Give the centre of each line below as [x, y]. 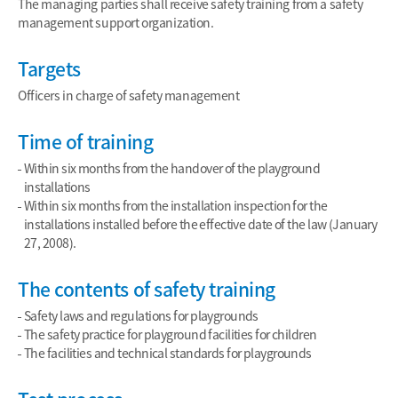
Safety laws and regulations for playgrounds [141, 315]
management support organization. [116, 22]
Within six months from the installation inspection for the [176, 205]
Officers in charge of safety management [129, 95]
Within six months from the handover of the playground [172, 168]
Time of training [86, 142]
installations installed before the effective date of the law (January [201, 224]
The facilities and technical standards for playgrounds [168, 353]
